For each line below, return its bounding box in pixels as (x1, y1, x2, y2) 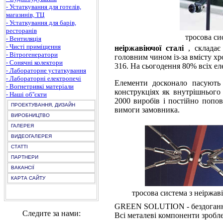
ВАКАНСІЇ (11, 165, 34, 170)
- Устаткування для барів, (6, 19, 76, 26)
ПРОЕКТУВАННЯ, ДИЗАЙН (11, 102, 75, 108)
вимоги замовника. (114, 105, 180, 114)
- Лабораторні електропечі (6, 75, 81, 82)
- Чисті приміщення (6, 43, 61, 50)
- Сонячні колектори (6, 59, 63, 66)
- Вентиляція (6, 35, 41, 42)
